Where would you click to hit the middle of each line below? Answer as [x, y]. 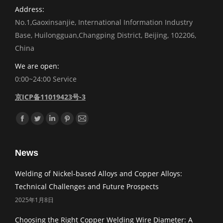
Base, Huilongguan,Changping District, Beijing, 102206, [106, 35]
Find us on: [33, 117]
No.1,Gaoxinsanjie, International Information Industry [104, 22]
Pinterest [82, 124]
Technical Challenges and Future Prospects [87, 187]
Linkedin [66, 124]
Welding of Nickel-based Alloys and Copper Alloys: [99, 174]
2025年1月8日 [34, 200]
